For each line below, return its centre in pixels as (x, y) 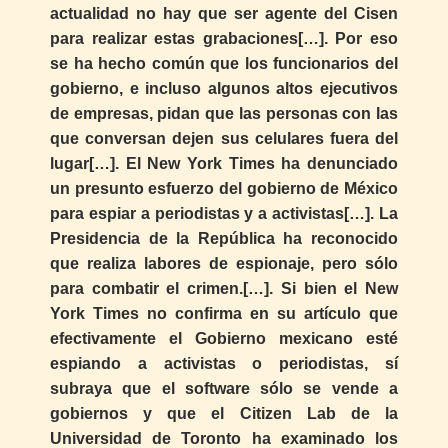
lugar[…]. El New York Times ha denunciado (224, 163)
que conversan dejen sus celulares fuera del (224, 138)
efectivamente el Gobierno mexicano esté (224, 338)
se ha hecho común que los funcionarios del (224, 63)
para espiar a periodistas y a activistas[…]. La (224, 213)
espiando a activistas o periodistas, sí (224, 363)
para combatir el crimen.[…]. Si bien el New (224, 288)
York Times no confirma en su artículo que (224, 313)
